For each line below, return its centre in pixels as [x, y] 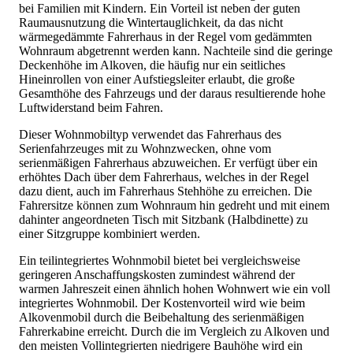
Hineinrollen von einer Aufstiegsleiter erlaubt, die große [157, 79]
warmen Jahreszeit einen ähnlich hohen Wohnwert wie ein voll [175, 288]
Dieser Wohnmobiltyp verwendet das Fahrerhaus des [150, 134]
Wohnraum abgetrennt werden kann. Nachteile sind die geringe [176, 50]
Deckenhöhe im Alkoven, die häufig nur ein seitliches [152, 65]
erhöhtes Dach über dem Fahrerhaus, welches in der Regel [164, 176]
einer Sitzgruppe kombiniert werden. [110, 233]
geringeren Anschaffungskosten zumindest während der [157, 274]
